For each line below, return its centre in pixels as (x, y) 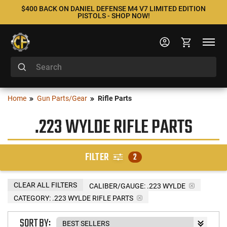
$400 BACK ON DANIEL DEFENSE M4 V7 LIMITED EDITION (113, 9)
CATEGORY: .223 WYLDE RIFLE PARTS (73, 198)
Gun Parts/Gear (62, 98)
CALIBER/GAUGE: (117, 186)
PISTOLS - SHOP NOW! (113, 16)
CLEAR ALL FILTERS (45, 185)
